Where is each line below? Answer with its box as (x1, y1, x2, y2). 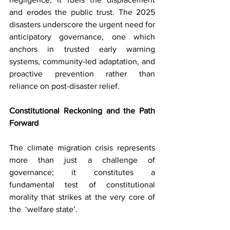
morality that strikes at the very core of (9, 192, 155, 201)
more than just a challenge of (9, 155, 155, 164)
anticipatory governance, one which (9, 32, 155, 41)
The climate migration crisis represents (9, 143, 155, 152)
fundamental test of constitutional (9, 180, 155, 189)
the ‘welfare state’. (9, 204, 78, 214)
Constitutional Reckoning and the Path (9, 106, 155, 115)
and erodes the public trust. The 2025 (9, 7, 155, 16)
